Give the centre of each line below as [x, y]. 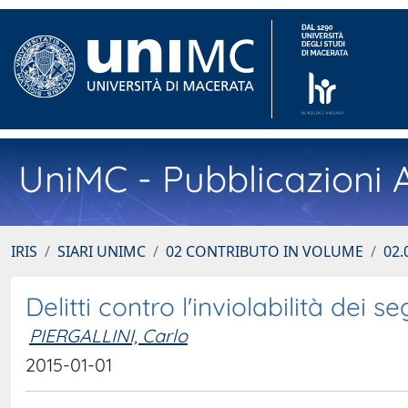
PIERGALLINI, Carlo [108, 336]
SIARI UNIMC [102, 251]
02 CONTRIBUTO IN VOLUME [265, 251]
